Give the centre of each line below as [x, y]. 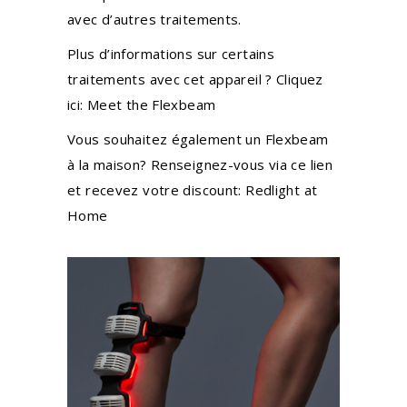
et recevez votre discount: [157, 190]
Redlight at [282, 190]
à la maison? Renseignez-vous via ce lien [200, 164]
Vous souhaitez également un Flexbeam [198, 139]
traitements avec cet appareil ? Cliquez [195, 79]
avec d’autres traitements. [154, 19]
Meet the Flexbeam [151, 104]
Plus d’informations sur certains [171, 54]
